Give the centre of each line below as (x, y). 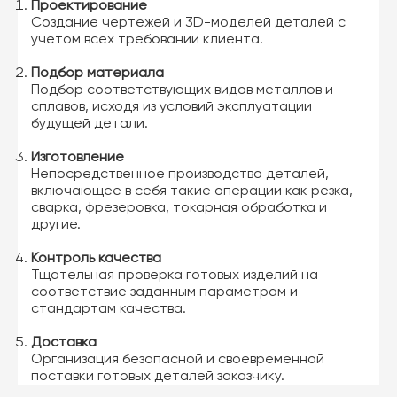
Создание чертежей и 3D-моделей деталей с (188, 23)
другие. (56, 225)
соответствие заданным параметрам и (164, 292)
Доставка (64, 343)
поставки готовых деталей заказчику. (158, 376)
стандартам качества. (109, 309)
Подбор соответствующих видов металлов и (182, 90)
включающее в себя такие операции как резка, (192, 191)
